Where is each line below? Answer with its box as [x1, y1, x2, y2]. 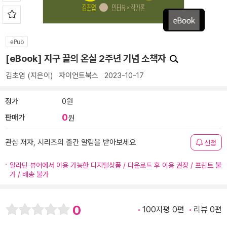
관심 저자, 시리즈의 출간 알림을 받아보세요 [5, 138, 136, 147]
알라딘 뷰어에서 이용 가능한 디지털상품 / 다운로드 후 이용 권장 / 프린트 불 [10, 161, 221, 169]
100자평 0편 [142, 205, 184, 214]
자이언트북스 [59, 71, 98, 80]
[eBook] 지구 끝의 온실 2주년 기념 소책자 [6, 53, 168, 64]
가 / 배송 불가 [10, 170, 49, 178]
